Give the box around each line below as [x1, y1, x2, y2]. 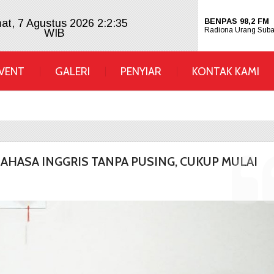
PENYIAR [120, 65, 161, 78]
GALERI [55, 65, 90, 78]
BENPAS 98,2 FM [204, 17, 269, 26]
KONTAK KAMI [192, 65, 259, 78]
